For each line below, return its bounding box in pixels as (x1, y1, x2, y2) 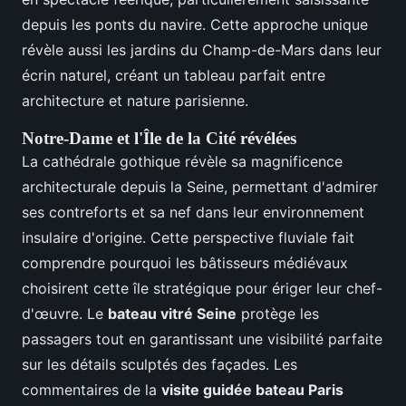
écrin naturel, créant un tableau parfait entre (22, 66, 325, 85)
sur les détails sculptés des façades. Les (22, 355, 297, 374)
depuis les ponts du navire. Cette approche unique (22, 15, 368, 34)
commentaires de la (22, 381, 161, 400)
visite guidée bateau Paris (161, 381, 343, 400)
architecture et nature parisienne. (22, 92, 248, 111)
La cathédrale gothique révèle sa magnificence (22, 152, 343, 171)
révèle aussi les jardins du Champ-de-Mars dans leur (22, 41, 382, 60)
